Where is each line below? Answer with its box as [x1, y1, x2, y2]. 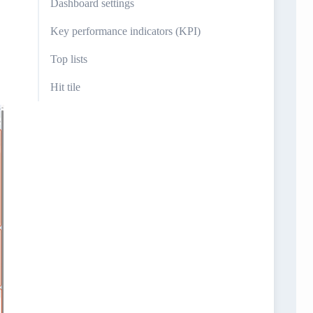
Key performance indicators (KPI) [50, 25, 201, 37]
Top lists [50, 53, 87, 65]
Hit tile [50, 81, 80, 93]
